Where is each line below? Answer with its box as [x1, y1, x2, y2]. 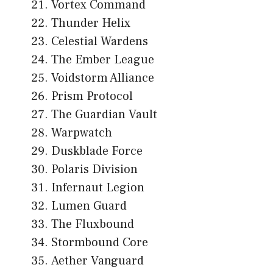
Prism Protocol [51, 88, 133, 105]
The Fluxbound [51, 216, 134, 233]
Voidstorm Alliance [51, 70, 154, 87]
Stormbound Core [51, 235, 148, 251]
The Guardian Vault [51, 107, 157, 123]
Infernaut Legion [51, 180, 144, 196]
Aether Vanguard [51, 253, 144, 269]
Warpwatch [51, 125, 112, 141]
